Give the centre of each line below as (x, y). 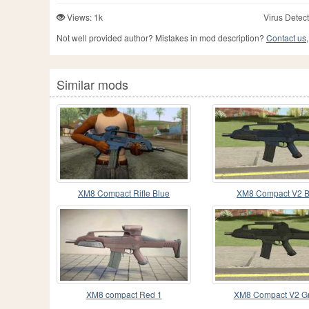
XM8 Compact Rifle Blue (124, 193)
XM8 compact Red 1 (124, 295)
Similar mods (92, 84)
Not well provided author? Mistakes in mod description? (161, 38)
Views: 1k (84, 17)
